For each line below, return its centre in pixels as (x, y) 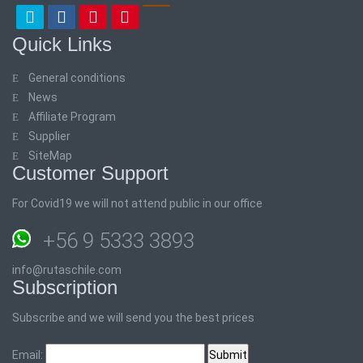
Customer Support (90, 173)
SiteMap (50, 155)
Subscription (65, 287)
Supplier (49, 136)
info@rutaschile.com (67, 269)
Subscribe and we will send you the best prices (133, 317)
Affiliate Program (72, 116)
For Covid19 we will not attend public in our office (137, 203)
